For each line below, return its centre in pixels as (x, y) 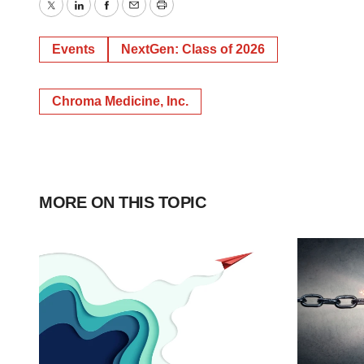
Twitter (71, 17)
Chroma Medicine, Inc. (120, 101)
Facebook (137, 17)
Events (74, 49)
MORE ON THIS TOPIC (122, 202)
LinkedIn (105, 17)
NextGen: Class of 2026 (193, 49)
